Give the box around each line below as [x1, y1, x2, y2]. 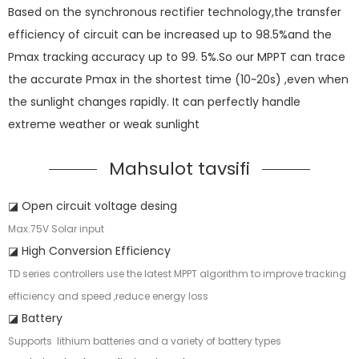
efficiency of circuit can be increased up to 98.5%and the [8, 26, 332, 43]
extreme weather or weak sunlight [8, 116, 209, 133]
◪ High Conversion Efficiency [8, 243, 171, 260]
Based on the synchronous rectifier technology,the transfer [8, 4, 341, 21]
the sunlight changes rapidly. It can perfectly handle [8, 94, 301, 111]
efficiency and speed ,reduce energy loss [8, 289, 208, 304]
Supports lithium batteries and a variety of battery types [8, 334, 281, 349]
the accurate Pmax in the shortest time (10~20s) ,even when [8, 71, 349, 88]
